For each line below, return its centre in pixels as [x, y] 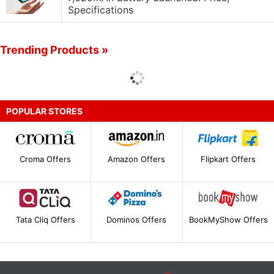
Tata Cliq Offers [45, 219]
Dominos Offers [137, 219]
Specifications [101, 10]
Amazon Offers [137, 159]
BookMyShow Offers [228, 219]
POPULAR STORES [44, 111]
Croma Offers [46, 159]
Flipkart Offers [228, 159]
